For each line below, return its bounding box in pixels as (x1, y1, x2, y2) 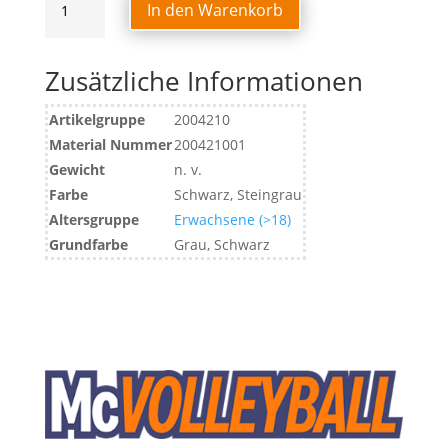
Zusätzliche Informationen (44, 63, 363, 99)
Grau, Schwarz (173, 235, 270, 254)
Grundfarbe (48, 235, 128, 254)
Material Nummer (48, 135, 172, 154)
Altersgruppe (48, 210, 139, 229)
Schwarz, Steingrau (173, 185, 302, 204)
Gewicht (48, 160, 105, 179)
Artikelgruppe (48, 110, 145, 129)
